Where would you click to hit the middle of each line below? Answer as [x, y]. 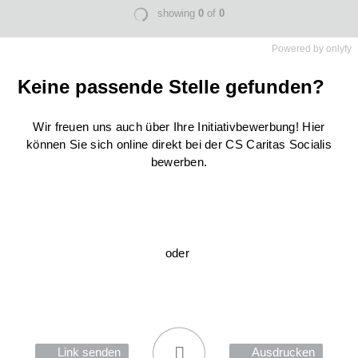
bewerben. [179, 162]
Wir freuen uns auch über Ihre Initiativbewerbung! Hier [179, 127]
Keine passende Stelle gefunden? [171, 87]
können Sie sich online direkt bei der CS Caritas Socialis [179, 144]
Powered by [299, 49]
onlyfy [339, 49]
